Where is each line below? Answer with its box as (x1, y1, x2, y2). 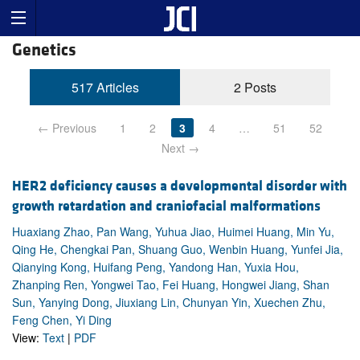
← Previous (38, 120, 96, 137)
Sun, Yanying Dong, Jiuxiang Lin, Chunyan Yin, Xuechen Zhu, (12, 294, 325, 311)
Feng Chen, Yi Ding (12, 312, 112, 329)
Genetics (12, 39, 76, 62)
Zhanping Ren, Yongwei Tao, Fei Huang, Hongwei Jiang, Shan (12, 276, 329, 293)
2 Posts (233, 78, 276, 97)
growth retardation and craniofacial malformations (12, 197, 321, 216)
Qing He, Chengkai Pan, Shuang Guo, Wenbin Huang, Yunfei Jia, (12, 241, 343, 258)
